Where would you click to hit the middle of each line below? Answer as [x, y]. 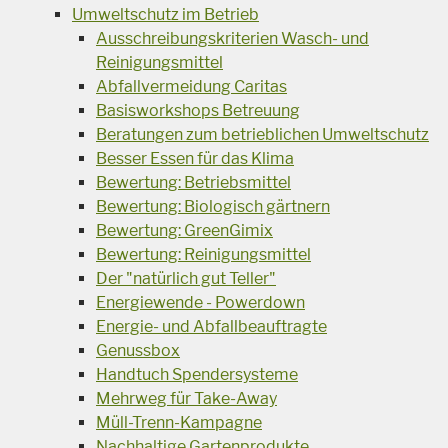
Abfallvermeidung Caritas [191, 87]
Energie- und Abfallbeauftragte [211, 327]
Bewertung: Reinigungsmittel [203, 255]
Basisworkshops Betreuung [198, 111]
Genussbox [138, 351]
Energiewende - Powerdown [200, 303]
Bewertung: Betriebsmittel [193, 183]
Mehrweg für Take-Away [186, 399]
